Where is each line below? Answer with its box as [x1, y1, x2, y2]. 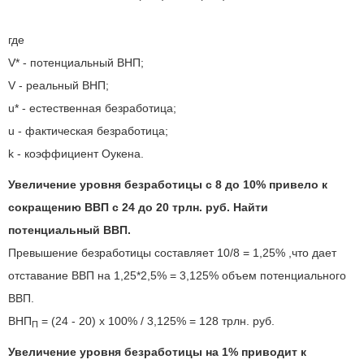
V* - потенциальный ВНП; [8, 56, 144, 69]
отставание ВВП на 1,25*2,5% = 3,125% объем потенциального [8, 269, 346, 282]
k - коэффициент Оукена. [8, 147, 144, 160]
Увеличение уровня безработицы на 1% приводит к [8, 345, 306, 358]
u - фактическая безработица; [8, 124, 168, 137]
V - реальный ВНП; [8, 79, 109, 92]
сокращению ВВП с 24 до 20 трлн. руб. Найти [8, 201, 268, 214]
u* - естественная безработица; [8, 102, 176, 115]
